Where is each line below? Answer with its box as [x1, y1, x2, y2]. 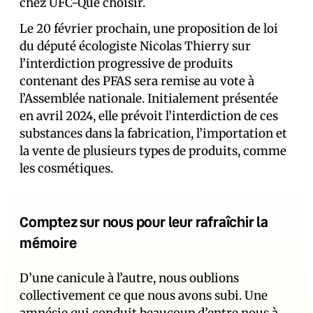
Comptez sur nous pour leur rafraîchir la [20, 212, 268, 231]
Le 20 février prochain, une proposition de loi [20, 20, 278, 36]
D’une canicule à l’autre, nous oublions [20, 270, 239, 286]
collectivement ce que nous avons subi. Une [20, 287, 268, 303]
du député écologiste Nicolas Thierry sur [20, 38, 251, 54]
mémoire [20, 233, 77, 252]
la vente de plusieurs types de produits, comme [20, 143, 286, 159]
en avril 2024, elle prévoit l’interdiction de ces [20, 108, 278, 124]
